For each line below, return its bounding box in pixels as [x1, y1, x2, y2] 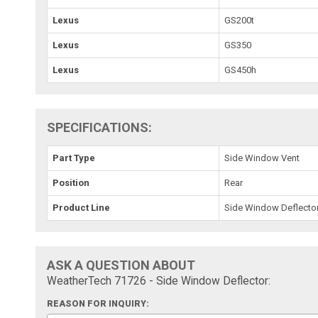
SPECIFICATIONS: [47, 119, 153, 135]
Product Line [53, 202, 111, 213]
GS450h [224, 64, 257, 75]
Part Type [53, 152, 96, 163]
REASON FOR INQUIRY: [47, 298, 150, 309]
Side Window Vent [224, 152, 300, 163]
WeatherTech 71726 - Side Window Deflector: [47, 274, 271, 287]
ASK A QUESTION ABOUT [47, 257, 196, 273]
